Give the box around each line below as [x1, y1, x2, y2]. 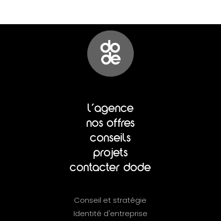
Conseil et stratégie [74, 194, 147, 205]
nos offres [86, 119, 135, 129]
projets [93, 148, 128, 159]
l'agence [87, 104, 134, 114]
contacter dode [70, 163, 151, 174]
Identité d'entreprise [73, 208, 147, 219]
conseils [90, 134, 131, 144]
